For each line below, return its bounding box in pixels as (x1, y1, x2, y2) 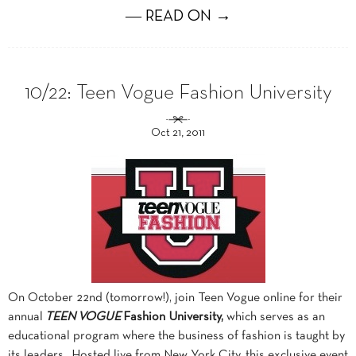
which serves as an (226, 311, 325, 323)
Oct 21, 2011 (151, 128, 205, 139)
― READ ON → (125, 10, 231, 25)
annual (8, 311, 45, 323)
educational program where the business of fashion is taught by (8, 331, 345, 342)
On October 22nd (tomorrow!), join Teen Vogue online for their (8, 292, 342, 304)
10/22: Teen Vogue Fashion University (24, 84, 332, 103)
